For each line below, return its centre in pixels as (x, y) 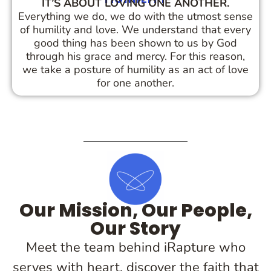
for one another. (135, 83)
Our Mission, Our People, (135, 210)
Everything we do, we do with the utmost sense (135, 16)
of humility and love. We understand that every (135, 29)
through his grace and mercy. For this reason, (135, 56)
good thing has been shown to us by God (135, 43)
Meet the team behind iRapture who (135, 247)
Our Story (135, 228)
